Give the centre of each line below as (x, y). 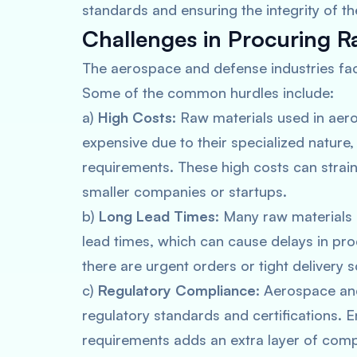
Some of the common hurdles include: (208, 92)
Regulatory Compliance (177, 290)
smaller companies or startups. (184, 191)
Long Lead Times (157, 216)
